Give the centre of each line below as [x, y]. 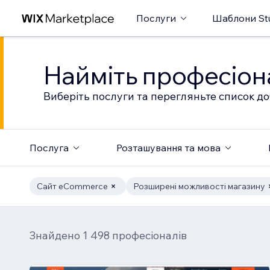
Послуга [49, 148]
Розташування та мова [168, 148]
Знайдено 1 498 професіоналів [108, 235]
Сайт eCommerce [72, 186]
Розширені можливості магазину [199, 186]
